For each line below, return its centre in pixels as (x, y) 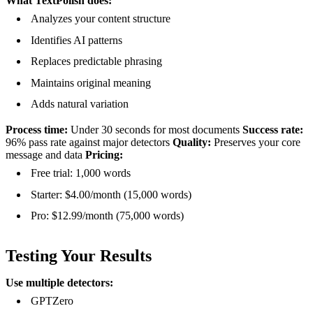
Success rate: (273, 130)
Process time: (37, 130)
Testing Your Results (79, 256)
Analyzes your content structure (101, 18)
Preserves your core (256, 143)
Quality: (192, 143)
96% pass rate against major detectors (89, 143)
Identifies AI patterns (77, 40)
